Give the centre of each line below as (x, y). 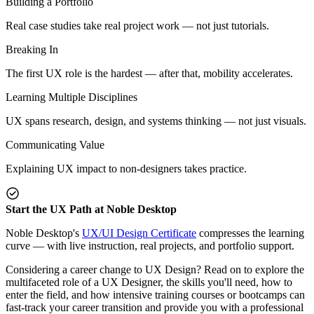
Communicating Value (55, 144)
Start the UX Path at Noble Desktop (91, 209)
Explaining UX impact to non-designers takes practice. (126, 168)
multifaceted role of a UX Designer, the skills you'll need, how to (149, 282)
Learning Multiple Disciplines (71, 97)
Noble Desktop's (44, 233)
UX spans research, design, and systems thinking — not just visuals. (156, 121)
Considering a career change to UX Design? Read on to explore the (155, 269)
